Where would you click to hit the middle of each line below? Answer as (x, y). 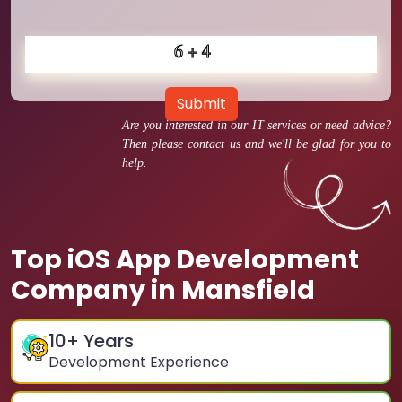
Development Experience (139, 362)
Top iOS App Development (185, 259)
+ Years (100, 341)
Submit (201, 104)
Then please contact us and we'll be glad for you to (257, 144)
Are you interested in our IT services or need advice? (257, 125)
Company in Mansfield (163, 290)
